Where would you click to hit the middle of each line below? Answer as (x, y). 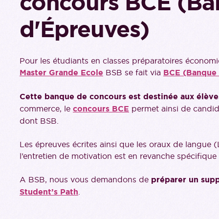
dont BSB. (39, 121)
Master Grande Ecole (61, 73)
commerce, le (46, 109)
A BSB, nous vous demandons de (85, 179)
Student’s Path (49, 192)
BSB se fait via (133, 72)
